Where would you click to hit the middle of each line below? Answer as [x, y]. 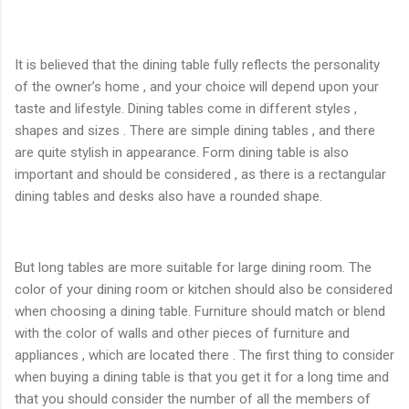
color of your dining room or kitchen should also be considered [204, 289]
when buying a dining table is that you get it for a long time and [202, 377]
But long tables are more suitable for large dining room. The [193, 267]
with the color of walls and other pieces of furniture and [182, 333]
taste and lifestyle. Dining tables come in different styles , [186, 108]
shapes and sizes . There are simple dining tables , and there [195, 130]
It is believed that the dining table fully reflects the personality [197, 64]
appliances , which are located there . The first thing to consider [204, 355]
